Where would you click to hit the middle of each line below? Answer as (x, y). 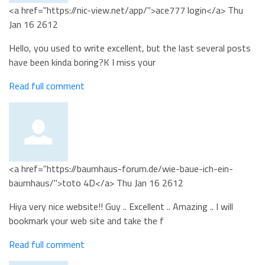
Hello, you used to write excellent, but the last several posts (130, 48)
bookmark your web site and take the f (86, 221)
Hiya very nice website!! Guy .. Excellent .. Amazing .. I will (121, 206)
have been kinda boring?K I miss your (82, 62)
